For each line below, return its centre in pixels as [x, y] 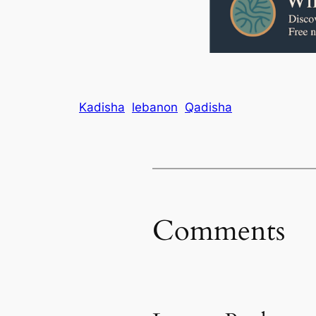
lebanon [155, 108]
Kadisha [102, 108]
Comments [219, 231]
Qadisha [208, 108]
